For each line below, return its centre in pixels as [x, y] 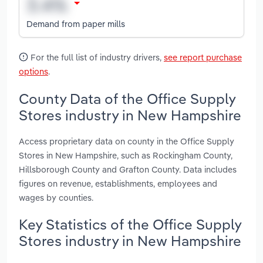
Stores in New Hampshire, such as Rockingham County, [126, 155]
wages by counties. [56, 197]
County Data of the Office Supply [127, 98]
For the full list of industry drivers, [96, 58]
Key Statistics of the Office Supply [130, 224]
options [33, 72]
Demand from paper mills [76, 23]
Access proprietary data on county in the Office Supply [127, 141]
